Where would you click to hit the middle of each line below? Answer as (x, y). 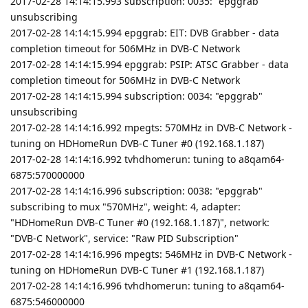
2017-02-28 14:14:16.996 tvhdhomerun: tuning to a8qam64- (147, 285)
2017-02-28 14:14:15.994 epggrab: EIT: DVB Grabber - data (145, 32)
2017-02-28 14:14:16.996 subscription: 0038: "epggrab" (136, 190)
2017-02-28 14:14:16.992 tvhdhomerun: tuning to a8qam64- (147, 159)
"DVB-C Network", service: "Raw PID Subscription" (124, 238)
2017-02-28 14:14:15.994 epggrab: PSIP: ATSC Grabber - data (150, 64)
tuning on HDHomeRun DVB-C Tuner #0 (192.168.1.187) (137, 143)
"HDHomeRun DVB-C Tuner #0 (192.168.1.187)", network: (140, 222)
